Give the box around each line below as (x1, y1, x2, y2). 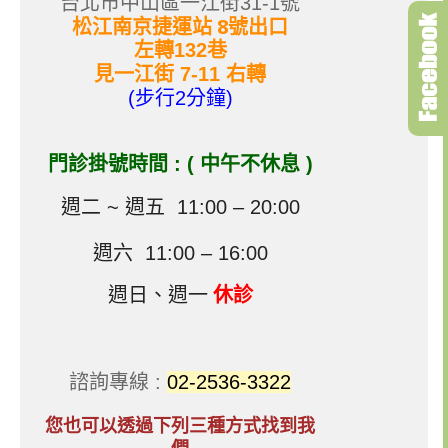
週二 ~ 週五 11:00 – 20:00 (60, 195, 300, 218)
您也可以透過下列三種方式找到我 (45, 412, 315, 437)
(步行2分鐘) (127, 87, 233, 110)
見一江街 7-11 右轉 (94, 63, 266, 86)
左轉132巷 (133, 39, 227, 62)
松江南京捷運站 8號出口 (72, 13, 288, 41)
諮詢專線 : (69, 370, 167, 393)
